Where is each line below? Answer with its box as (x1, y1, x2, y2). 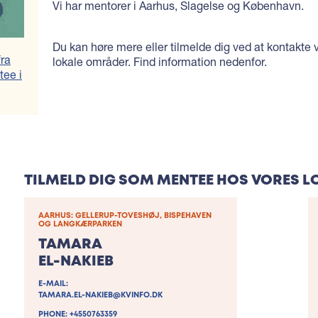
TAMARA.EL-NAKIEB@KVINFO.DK (38, 292, 163, 300)
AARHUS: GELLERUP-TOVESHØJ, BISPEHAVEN (38, 212, 212, 220)
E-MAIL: (38, 280, 68, 288)
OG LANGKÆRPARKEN (38, 221, 122, 229)
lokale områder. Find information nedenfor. (53, 55, 270, 69)
